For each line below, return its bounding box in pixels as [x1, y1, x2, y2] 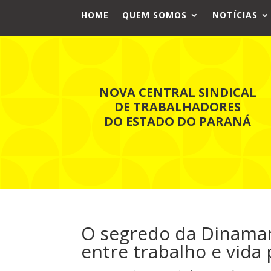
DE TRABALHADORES [114, 98, 241, 115]
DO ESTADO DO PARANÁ [104, 113, 252, 129]
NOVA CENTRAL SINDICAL [99, 83, 256, 100]
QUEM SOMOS [122, 9, 188, 21]
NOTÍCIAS [212, 9, 258, 21]
